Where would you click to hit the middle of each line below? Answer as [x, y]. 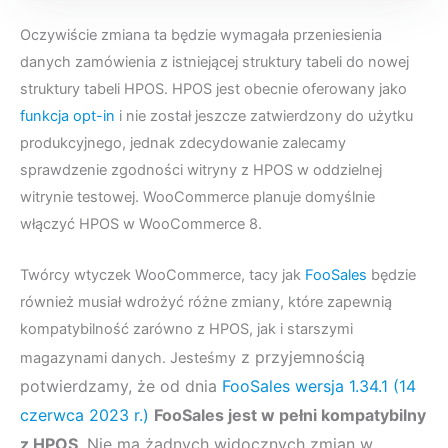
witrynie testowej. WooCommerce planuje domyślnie [197, 197]
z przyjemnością [300, 356]
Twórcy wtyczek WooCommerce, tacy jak [162, 274]
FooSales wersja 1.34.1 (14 [319, 385]
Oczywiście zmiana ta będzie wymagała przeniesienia [201, 35]
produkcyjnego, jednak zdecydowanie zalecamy [183, 143]
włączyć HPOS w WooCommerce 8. [141, 224]
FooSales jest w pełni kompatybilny [290, 414]
